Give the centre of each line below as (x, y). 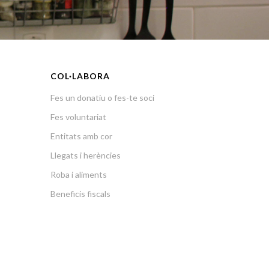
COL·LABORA (80, 76)
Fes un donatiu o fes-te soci (102, 97)
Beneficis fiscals (80, 193)
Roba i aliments (78, 174)
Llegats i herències (85, 155)
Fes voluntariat (78, 116)
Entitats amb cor (81, 136)
